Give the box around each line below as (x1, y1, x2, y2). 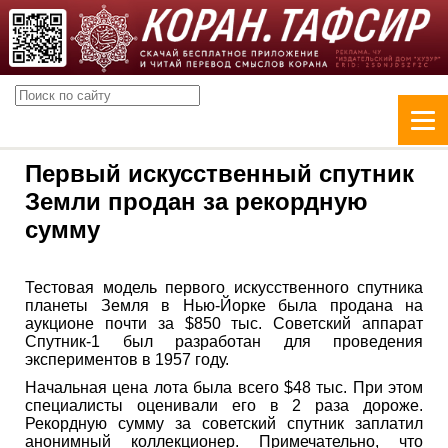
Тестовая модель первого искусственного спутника (25, 278, 423, 296)
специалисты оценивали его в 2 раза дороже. (25, 396, 423, 414)
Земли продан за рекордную (25, 187, 368, 215)
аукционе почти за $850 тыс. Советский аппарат (25, 314, 423, 332)
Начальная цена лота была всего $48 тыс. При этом (25, 378, 423, 396)
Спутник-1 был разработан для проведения (25, 332, 423, 350)
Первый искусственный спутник (25, 159, 414, 187)
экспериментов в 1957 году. (25, 350, 229, 368)
